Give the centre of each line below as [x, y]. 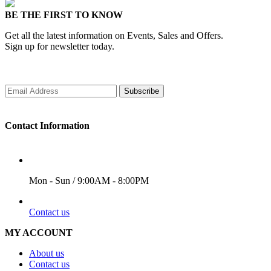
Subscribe [142, 91]
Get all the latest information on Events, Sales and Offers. [114, 36]
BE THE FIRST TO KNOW [64, 15]
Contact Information [47, 126]
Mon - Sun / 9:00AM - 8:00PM [89, 181]
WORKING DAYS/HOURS [87, 160]
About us [47, 253]
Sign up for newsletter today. [60, 47]
